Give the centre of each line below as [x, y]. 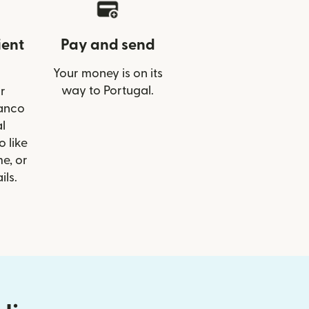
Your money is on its [108, 74]
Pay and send [108, 45]
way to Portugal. [108, 91]
